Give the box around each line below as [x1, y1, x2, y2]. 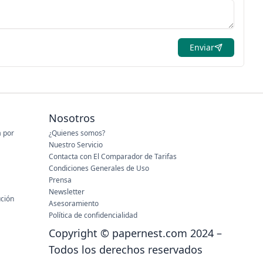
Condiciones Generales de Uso [48, 163, 149, 173]
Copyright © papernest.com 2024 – [48, 226, 222, 240]
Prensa [48, 175, 72, 185]
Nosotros [48, 111, 95, 125]
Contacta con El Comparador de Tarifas [48, 151, 177, 161]
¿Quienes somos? [48, 128, 105, 138]
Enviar [189, 42, 214, 53]
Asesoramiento [48, 198, 99, 208]
